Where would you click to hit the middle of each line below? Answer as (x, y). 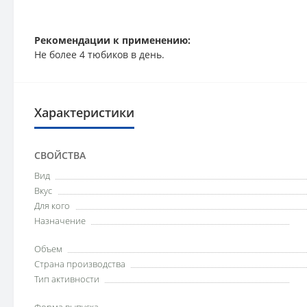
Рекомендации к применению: (112, 40)
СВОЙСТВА (60, 155)
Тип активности (67, 279)
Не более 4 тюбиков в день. (99, 54)
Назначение (60, 221)
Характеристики (84, 112)
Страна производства (80, 264)
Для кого (52, 206)
